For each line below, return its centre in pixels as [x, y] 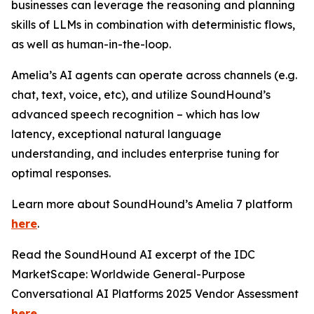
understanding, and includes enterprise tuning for [145, 153]
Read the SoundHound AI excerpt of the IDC [133, 254]
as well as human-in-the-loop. [91, 44]
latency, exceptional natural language [116, 134]
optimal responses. [61, 173]
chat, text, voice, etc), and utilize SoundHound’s [141, 95]
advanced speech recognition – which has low [136, 114]
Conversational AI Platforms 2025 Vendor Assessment [155, 294]
